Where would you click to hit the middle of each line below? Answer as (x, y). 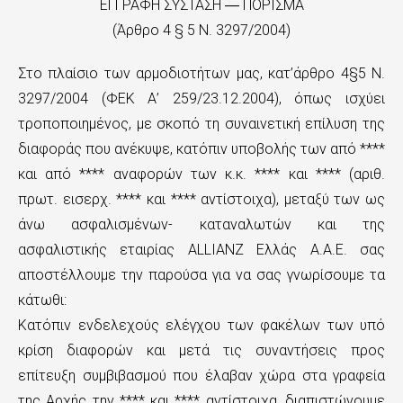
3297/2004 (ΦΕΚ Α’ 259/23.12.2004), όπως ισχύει (201, 99)
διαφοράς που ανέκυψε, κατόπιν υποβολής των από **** (201, 149)
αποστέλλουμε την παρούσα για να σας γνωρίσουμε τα (201, 275)
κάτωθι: (42, 300)
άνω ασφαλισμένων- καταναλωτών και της (201, 224)
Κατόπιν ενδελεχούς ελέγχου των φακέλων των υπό (201, 325)
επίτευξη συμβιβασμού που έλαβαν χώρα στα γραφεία (201, 376)
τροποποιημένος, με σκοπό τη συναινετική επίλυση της (201, 124)
